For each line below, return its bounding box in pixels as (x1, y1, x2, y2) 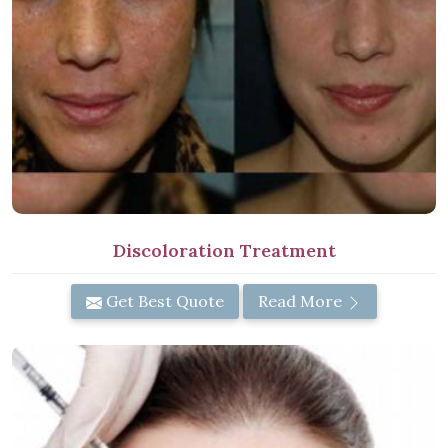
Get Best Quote (102, 290, 224, 311)
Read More (258, 290, 346, 311)
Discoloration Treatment (112, 238, 336, 262)
